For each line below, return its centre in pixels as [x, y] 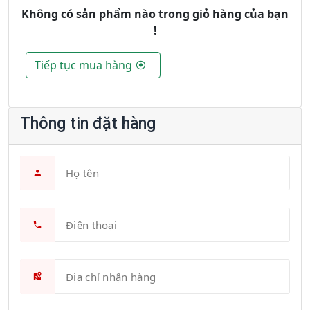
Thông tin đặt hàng [88, 124]
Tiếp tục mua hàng [85, 65]
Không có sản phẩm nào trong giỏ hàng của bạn [155, 14]
